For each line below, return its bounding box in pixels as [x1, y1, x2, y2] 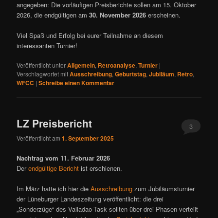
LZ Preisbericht [17, 115, 92, 130]
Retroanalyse [98, 61, 136, 70]
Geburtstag [115, 70, 146, 79]
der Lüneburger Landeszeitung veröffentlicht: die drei [17, 194, 164, 204]
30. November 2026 [89, 10, 146, 20]
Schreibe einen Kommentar [38, 78, 115, 88]
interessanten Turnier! [17, 41, 78, 51]
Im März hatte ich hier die [17, 184, 91, 194]
